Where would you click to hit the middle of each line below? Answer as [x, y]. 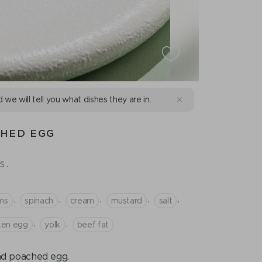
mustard [127, 200]
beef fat [93, 224]
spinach [39, 200]
